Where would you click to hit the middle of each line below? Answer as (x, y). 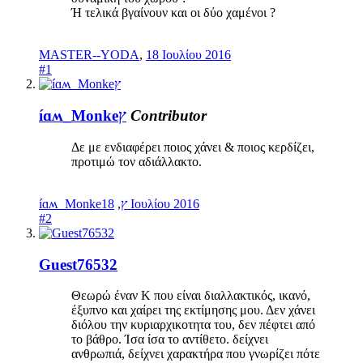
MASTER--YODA (89, 55)
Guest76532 (78, 264)
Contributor (169, 116)
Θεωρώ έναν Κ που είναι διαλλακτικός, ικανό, (191, 296)
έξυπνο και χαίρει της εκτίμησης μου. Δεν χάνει (193, 310)
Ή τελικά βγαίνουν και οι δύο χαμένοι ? (173, 13)
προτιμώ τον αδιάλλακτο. (137, 161)
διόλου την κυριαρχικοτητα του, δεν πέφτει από (193, 325)
